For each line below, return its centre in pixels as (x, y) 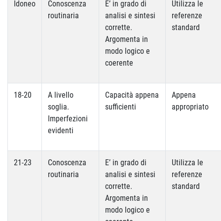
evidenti (61, 130)
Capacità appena (132, 95)
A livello (61, 95)
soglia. (58, 107)
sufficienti (121, 107)
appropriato (190, 107)
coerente (119, 63)
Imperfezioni (68, 119)
